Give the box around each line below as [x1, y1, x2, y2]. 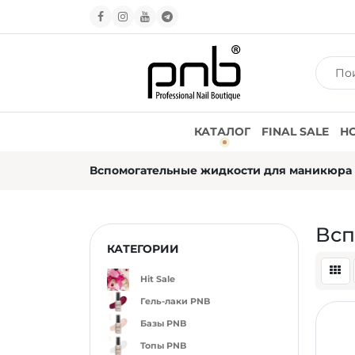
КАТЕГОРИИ [106, 242, 179, 256]
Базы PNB [139, 318, 186, 330]
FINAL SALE [261, 124, 329, 139]
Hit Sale [139, 273, 175, 285]
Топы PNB [139, 340, 186, 352]
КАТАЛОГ [194, 124, 250, 139]
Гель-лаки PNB [139, 296, 210, 307]
